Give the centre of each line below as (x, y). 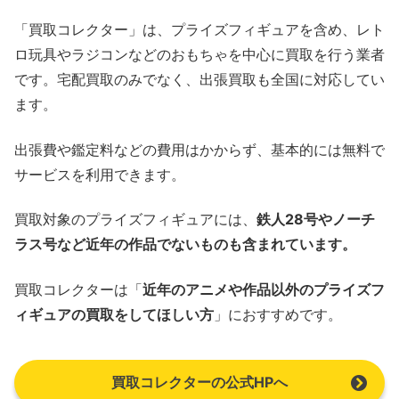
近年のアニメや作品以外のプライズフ (264, 289)
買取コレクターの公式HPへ (199, 382)
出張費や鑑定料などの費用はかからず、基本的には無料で (199, 149)
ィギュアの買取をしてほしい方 (114, 314)
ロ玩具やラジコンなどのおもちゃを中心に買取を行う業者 (199, 55)
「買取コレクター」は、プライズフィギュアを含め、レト (199, 30)
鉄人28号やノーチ (316, 220)
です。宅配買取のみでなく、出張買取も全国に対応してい (199, 80)
